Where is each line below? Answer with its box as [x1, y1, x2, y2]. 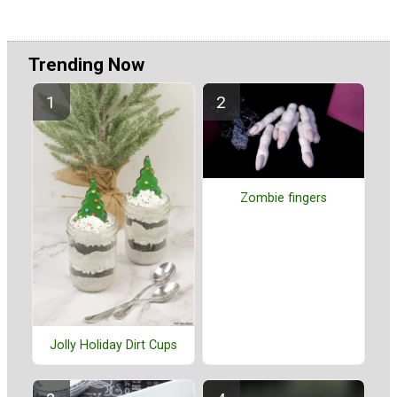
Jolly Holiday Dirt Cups [50, 338, 177, 354]
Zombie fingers [240, 190, 327, 206]
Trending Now [28, 53, 144, 75]
